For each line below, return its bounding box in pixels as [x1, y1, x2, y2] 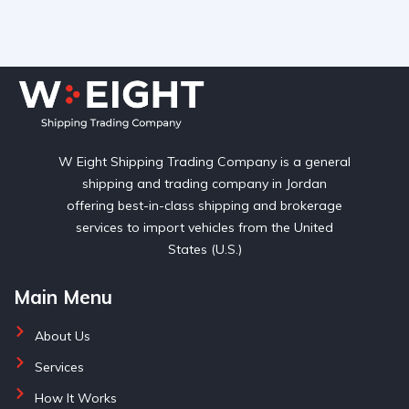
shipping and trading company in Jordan [82, 174, 327, 192]
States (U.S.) [167, 240, 242, 257]
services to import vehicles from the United [76, 218, 333, 236]
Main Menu [14, 284, 112, 309]
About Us [34, 327, 90, 344]
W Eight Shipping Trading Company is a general [58, 152, 351, 170]
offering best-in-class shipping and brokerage [67, 196, 342, 214]
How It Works [34, 389, 117, 406]
